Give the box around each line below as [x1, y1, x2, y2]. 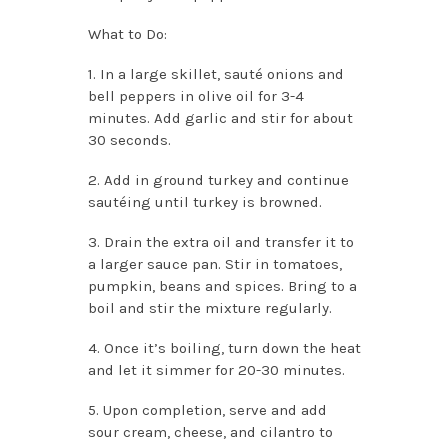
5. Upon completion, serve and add [87, 400, 327, 419]
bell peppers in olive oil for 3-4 [87, 86, 304, 105]
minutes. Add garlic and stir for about [87, 108, 353, 127]
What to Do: [87, 24, 167, 43]
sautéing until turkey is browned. [87, 192, 322, 211]
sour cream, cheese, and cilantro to [87, 422, 333, 441]
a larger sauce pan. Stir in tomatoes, [87, 254, 342, 273]
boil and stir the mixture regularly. [87, 298, 332, 317]
